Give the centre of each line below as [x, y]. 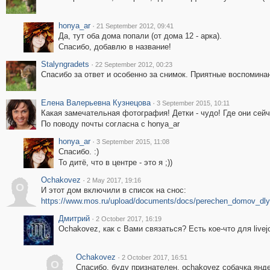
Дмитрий [74, 218]
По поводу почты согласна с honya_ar [110, 124]
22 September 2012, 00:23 [133, 64]
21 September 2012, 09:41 [135, 26]
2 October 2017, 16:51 [154, 257]
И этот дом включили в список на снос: [113, 190]
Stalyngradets [65, 64]
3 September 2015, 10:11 [193, 103]
